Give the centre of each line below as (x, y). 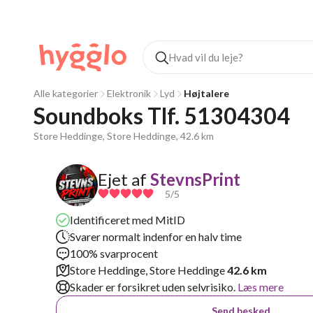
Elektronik (129, 93)
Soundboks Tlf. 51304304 (162, 116)
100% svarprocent (114, 253)
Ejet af (122, 179)
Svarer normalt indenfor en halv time (156, 236)
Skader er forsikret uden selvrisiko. (153, 287)
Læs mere (260, 287)
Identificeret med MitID (128, 220)
